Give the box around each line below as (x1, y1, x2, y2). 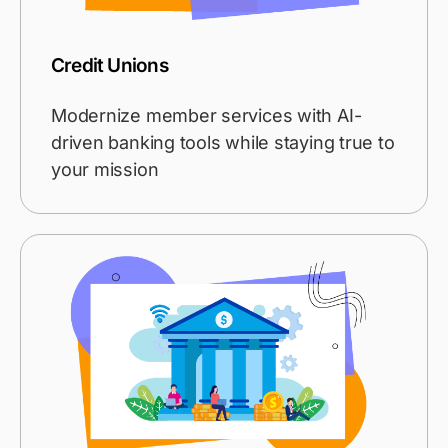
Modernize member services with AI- (51, 105, 362, 127)
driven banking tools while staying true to (51, 132, 395, 154)
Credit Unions (51, 54, 168, 78)
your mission (51, 159, 159, 181)
